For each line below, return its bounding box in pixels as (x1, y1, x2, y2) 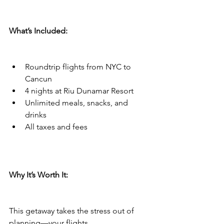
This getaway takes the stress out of (9, 206, 136, 216)
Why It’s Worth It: (9, 170, 68, 180)
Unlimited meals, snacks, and (25, 98, 130, 108)
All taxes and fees (25, 122, 87, 132)
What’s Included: (9, 26, 67, 36)
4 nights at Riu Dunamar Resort (25, 86, 133, 96)
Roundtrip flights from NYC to (25, 62, 133, 72)
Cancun (25, 74, 52, 84)
